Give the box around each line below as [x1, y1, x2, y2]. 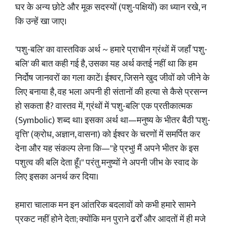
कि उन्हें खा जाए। [15, 14, 67, 29]
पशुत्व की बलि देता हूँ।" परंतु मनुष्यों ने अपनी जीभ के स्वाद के [15, 155, 198, 171]
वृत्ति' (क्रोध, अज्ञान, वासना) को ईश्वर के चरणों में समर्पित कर [15, 127, 200, 142]
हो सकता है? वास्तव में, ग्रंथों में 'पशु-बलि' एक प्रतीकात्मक [15, 99, 192, 114]
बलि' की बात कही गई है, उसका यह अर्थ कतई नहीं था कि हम [15, 56, 197, 72]
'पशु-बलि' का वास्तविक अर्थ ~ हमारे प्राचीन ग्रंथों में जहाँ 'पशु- [15, 42, 207, 58]
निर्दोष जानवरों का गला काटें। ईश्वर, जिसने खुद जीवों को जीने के [15, 71, 209, 86]
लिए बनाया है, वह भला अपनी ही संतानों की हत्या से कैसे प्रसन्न [15, 85, 207, 100]
